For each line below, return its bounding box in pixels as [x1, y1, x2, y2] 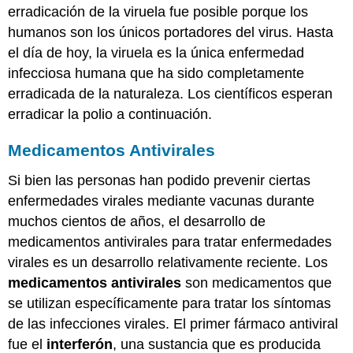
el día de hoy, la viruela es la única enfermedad [8, 44, 305, 61]
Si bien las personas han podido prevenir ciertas [8, 172, 311, 188]
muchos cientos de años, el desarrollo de [8, 213, 266, 229]
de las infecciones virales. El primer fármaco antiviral [8, 315, 339, 332]
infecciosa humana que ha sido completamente [8, 65, 305, 81]
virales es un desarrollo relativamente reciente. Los [8, 254, 329, 270]
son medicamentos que [181, 274, 333, 291]
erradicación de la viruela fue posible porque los [8, 3, 309, 20]
